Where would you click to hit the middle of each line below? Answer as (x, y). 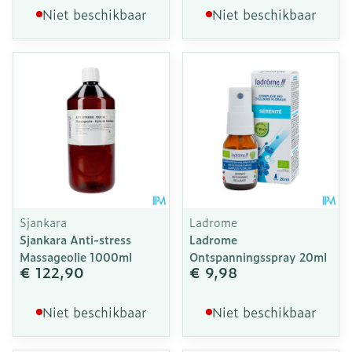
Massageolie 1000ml (76, 257)
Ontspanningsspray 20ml (258, 257)
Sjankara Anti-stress (75, 239)
